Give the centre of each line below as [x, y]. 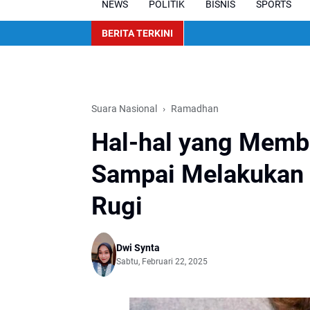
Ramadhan [195, 109]
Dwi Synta [138, 248]
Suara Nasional [124, 109]
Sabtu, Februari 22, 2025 [162, 262]
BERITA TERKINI [137, 33]
